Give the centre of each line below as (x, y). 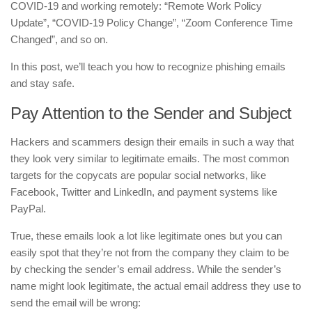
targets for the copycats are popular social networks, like (138, 175)
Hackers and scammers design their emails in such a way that (152, 141)
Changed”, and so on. (59, 39)
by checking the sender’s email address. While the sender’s (146, 269)
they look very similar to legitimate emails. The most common (150, 158)
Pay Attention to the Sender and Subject (151, 113)
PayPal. (28, 208)
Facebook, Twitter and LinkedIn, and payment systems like (144, 192)
